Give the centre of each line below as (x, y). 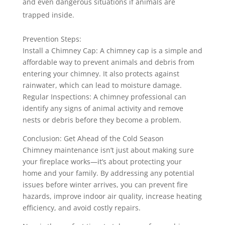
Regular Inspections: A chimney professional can (104, 96)
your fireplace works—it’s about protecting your (102, 161)
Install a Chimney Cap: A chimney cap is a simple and (112, 50)
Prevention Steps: (52, 39)
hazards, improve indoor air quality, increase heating (112, 196)
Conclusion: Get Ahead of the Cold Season (93, 138)
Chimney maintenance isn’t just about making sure (108, 150)
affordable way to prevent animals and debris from (108, 62)
